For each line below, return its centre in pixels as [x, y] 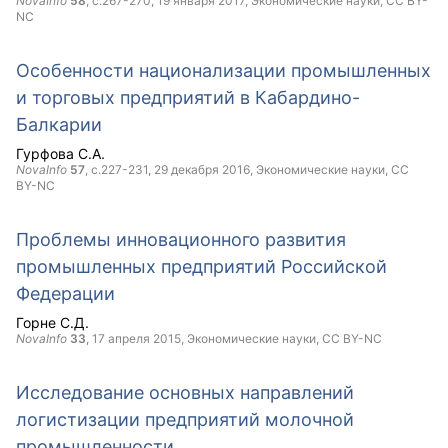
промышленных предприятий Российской [201, 266]
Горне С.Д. [52, 322]
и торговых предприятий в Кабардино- [188, 97]
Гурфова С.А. [60, 153]
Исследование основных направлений [185, 392]
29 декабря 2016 [202, 169]
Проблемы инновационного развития [181, 239]
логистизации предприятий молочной [185, 419]
